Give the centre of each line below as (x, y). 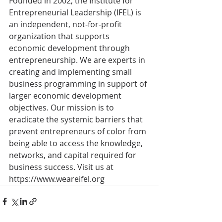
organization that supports (60, 36)
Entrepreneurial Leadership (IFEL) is (76, 12)
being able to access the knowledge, (77, 143)
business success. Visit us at (62, 167)
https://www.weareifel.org (57, 179)
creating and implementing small (71, 72)
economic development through (70, 48)
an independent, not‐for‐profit (66, 24)
